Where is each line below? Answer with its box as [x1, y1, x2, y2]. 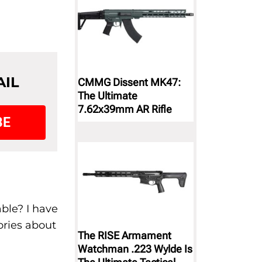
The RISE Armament [78, 229, 171, 242]
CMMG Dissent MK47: [78, 75, 181, 88]
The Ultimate [78, 89, 137, 102]
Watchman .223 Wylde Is [78, 243, 192, 256]
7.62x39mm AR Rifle [78, 102, 172, 115]
